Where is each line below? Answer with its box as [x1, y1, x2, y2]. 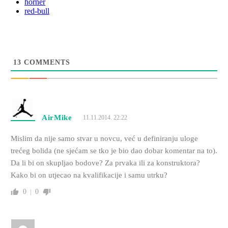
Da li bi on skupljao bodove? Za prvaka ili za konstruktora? [10, 159, 200, 167]
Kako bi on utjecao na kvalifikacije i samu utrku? [10, 171, 167, 180]
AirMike [41, 113, 72, 122]
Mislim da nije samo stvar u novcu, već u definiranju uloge [10, 134, 198, 143]
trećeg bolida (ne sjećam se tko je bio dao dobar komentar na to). [10, 147, 217, 155]
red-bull [24, 7, 49, 16]
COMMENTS [21, 59, 70, 67]
